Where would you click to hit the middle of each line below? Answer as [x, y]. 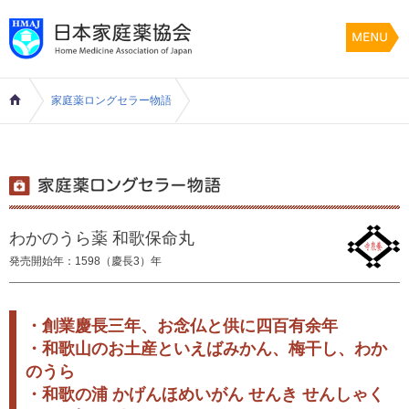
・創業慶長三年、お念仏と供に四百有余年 [182, 325]
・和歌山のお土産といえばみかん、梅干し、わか [206, 348]
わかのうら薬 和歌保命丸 [102, 238]
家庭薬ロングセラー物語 [111, 100]
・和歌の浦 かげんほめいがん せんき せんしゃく [205, 394]
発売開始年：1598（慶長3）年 [85, 261]
